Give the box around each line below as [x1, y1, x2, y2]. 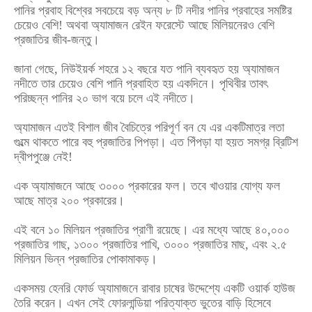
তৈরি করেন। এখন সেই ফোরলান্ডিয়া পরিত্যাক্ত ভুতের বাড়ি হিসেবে [14, 296, 271, 310]
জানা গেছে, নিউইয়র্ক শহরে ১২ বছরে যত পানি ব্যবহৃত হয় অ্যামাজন [14, 62, 279, 76]
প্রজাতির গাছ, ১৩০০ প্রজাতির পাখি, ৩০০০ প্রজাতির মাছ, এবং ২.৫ [14, 237, 287, 251]
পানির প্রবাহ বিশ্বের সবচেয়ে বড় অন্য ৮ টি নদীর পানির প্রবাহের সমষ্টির [14, 3, 292, 17]
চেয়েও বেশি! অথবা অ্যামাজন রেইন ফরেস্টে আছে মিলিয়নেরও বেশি [14, 18, 274, 32]
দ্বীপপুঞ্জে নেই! [14, 150, 76, 164]
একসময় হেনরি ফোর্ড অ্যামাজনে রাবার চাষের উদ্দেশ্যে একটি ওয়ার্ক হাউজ [14, 281, 295, 295]
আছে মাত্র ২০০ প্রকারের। [14, 194, 128, 208]
